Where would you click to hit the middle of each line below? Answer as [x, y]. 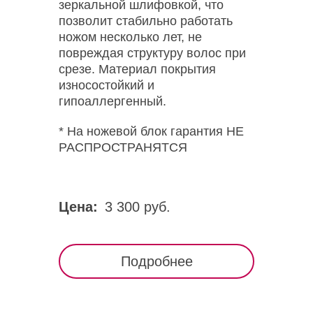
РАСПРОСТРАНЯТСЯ [123, 147]
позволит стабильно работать [146, 21]
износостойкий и [107, 85]
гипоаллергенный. [112, 101]
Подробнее [156, 261]
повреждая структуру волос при [152, 53]
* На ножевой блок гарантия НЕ [151, 131]
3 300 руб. [138, 207]
